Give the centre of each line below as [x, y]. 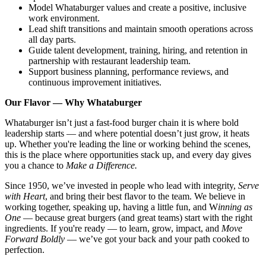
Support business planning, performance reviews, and [129, 71]
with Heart [25, 196]
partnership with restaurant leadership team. [110, 61]
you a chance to [35, 165]
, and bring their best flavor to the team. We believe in [145, 196]
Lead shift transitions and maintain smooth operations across [141, 28]
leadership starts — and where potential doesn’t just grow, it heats [127, 133]
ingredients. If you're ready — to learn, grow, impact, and [113, 228]
